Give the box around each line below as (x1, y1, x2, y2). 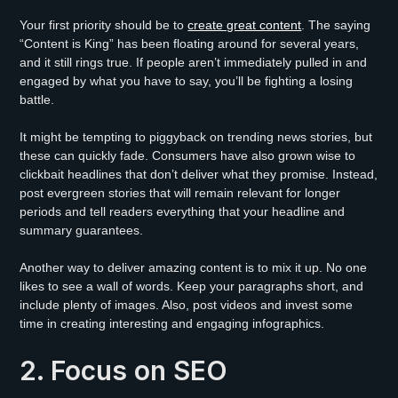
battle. (20, 92, 55, 107)
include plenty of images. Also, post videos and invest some (20, 297, 354, 312)
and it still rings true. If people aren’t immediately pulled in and (20, 54, 368, 69)
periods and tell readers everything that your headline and (20, 203, 346, 219)
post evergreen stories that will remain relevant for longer (20, 185, 341, 200)
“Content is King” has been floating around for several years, (20, 36, 360, 51)
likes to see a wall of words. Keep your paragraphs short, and (20, 278, 364, 293)
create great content (187, 17, 302, 32)
